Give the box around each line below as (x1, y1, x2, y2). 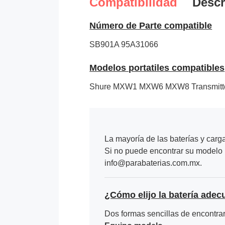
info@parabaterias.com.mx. (104, 158, 202, 167)
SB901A (89, 40, 120, 49)
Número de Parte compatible (89, 20, 212, 31)
